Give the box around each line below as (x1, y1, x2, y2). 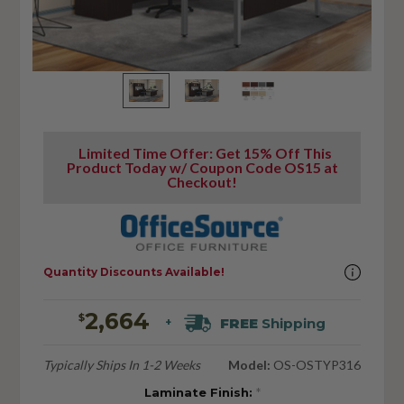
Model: (228, 356, 271, 372)
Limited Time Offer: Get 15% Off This (72, 144, 332, 162)
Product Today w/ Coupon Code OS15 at (66, 159, 338, 177)
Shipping (258, 314, 326, 332)
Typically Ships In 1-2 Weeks (42, 356, 200, 372)
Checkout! (167, 173, 237, 191)
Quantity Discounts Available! (42, 265, 225, 280)
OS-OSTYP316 (271, 356, 362, 372)
